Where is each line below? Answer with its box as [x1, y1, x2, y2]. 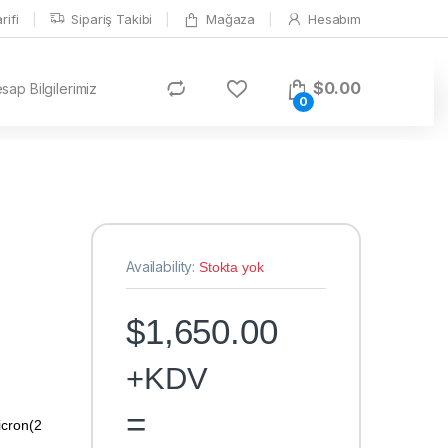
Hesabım [307, 10, 361, 27]
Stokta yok [199, 259, 264, 276]
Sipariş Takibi [71, 10, 153, 27]
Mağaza [206, 10, 256, 27]
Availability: [125, 258, 200, 276]
